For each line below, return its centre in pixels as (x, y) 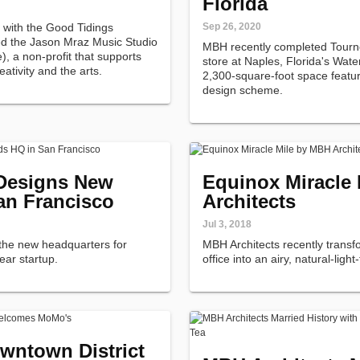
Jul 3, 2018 (227, 224)
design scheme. (243, 90)
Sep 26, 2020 (232, 27)
